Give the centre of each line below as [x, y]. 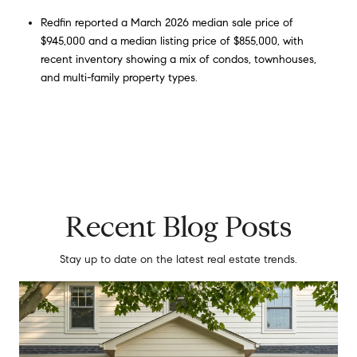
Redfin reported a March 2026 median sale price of [167, 22]
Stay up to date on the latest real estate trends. [178, 260]
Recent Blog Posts [178, 227]
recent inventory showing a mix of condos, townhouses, [178, 59]
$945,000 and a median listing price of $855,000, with [172, 41]
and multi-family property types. [119, 77]
